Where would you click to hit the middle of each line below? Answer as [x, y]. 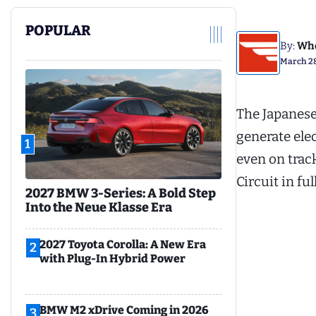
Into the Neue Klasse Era [99, 208]
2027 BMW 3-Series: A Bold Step [121, 194]
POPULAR [58, 30]
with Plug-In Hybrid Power [113, 259]
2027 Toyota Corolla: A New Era [123, 245]
